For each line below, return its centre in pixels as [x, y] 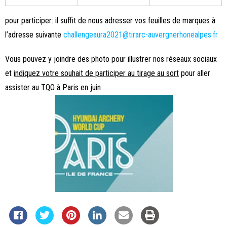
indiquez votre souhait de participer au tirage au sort [96, 73]
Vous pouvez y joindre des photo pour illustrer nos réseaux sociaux [111, 59]
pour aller [195, 73]
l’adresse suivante [34, 35]
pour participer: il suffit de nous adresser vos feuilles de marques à [110, 21]
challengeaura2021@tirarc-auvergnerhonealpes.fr [141, 35]
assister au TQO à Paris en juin [53, 87]
